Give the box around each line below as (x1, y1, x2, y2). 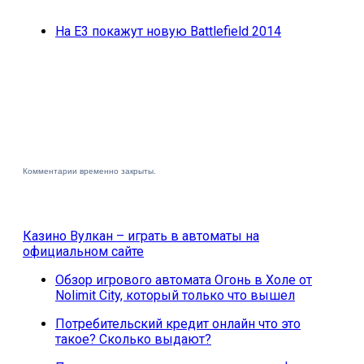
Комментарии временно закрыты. (23, 166, 156, 175)
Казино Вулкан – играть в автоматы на (23, 227, 259, 244)
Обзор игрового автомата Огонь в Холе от (55, 271, 312, 288)
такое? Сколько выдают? (55, 331, 211, 347)
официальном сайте (23, 243, 144, 259)
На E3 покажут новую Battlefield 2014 (55, 23, 281, 39)
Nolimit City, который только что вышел (55, 287, 295, 303)
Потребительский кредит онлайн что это (55, 315, 301, 331)
